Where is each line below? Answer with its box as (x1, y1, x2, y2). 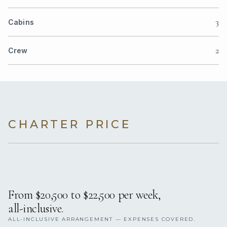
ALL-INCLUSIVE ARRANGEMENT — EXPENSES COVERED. (8, 216, 196, 223)
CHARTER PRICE (8, 118, 131, 132)
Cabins (8, 18, 34, 27)
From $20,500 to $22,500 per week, (8, 187, 161, 203)
